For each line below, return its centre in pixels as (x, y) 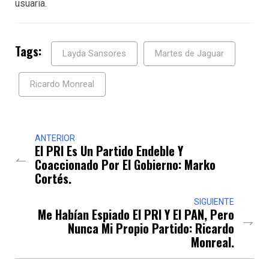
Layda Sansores (94, 54)
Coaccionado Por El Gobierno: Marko (125, 165)
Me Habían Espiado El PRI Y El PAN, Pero (136, 215)
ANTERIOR (55, 138)
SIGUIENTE (214, 202)
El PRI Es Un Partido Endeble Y (109, 151)
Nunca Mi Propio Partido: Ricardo (151, 228)
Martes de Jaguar (189, 54)
